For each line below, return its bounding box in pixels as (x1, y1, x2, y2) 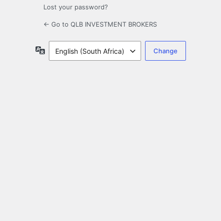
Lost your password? (43, 3, 108, 11)
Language (44, 45, 77, 54)
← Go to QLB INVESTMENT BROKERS (43, 20, 157, 29)
